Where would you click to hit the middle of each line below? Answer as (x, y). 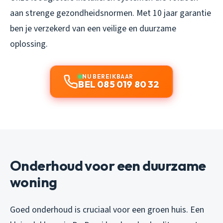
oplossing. (29, 44)
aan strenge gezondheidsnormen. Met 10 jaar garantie (111, 13)
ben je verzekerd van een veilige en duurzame (93, 28)
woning (34, 182)
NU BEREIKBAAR (108, 76)
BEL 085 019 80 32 (119, 84)
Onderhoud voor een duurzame (108, 165)
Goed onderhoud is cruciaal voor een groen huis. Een (107, 210)
